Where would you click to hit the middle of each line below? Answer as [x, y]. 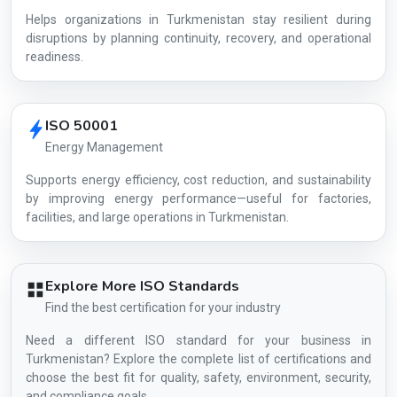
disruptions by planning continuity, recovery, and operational [198, 38]
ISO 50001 [82, 126]
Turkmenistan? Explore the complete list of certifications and [198, 359]
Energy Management [104, 147]
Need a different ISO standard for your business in [198, 340]
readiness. [54, 57]
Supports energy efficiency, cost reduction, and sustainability [198, 180]
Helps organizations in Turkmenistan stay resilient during [198, 19]
